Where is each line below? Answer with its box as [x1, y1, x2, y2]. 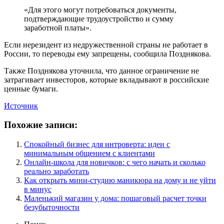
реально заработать [24, 167, 89, 175]
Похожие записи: [4, 119, 77, 130]
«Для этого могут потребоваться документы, [24, 5, 176, 14]
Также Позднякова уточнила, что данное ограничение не [4, 66, 199, 75]
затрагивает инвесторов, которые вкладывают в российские [4, 75, 209, 84]
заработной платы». [24, 23, 91, 32]
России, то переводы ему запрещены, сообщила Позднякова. [4, 49, 211, 58]
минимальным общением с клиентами [24, 149, 155, 157]
